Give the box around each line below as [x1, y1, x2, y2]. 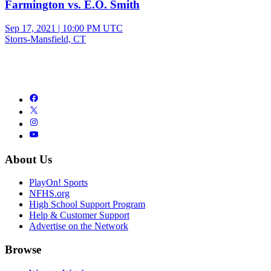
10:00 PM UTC [62, 22, 123, 33]
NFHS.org [29, 188, 70, 199]
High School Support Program [29, 199, 145, 210]
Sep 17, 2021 [5, 22, 56, 33]
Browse [5, 243, 41, 256]
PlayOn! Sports [29, 177, 88, 188]
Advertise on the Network [29, 221, 128, 232]
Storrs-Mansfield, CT [5, 33, 86, 44]
